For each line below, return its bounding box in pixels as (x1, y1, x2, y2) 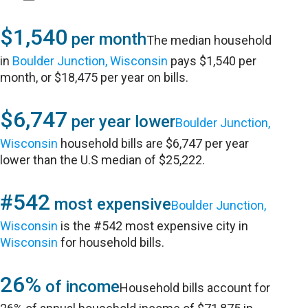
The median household (146, 33, 272, 47)
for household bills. (58, 235, 165, 250)
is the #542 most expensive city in (58, 219, 249, 233)
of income (41, 277, 120, 296)
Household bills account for (120, 280, 271, 295)
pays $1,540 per (168, 54, 257, 68)
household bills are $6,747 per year (58, 136, 250, 151)
